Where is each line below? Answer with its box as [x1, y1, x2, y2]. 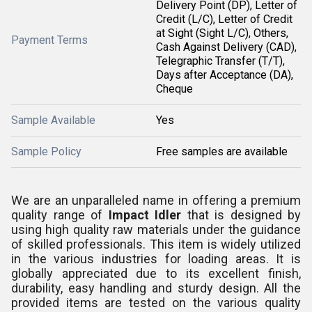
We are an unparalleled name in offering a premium [11, 193, 301, 208]
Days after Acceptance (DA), [156, 68, 293, 81]
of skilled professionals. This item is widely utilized [11, 237, 301, 251]
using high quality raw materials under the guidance [11, 222, 301, 237]
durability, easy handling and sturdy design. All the [11, 281, 301, 295]
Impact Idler [108, 208, 187, 222]
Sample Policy [11, 145, 81, 158]
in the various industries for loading [11, 251, 235, 266]
